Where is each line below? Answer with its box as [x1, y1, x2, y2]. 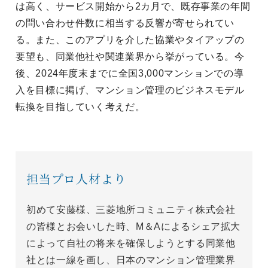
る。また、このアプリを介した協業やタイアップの [16, 35, 245, 45]
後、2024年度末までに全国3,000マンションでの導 [16, 68, 244, 79]
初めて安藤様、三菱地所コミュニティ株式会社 [26, 205, 236, 215]
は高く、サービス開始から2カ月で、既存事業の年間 [16, 1, 251, 12]
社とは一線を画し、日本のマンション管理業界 [26, 255, 236, 266]
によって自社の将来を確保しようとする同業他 [26, 238, 236, 249]
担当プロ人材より [26, 170, 126, 188]
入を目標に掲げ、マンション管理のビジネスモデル [16, 85, 245, 96]
